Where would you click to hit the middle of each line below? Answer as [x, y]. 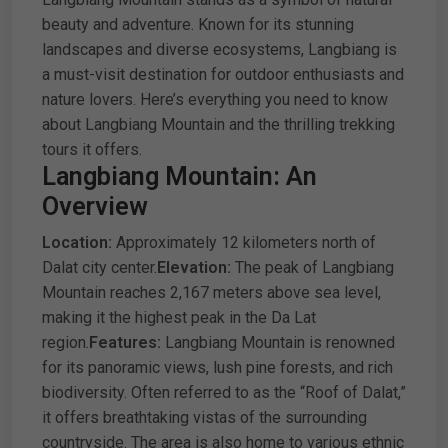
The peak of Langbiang [312, 267]
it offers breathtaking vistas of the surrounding [204, 417]
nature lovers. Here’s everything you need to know [215, 99]
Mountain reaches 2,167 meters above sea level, [211, 292]
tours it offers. [92, 149]
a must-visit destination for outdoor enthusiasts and [223, 74]
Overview [95, 206]
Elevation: [194, 267]
